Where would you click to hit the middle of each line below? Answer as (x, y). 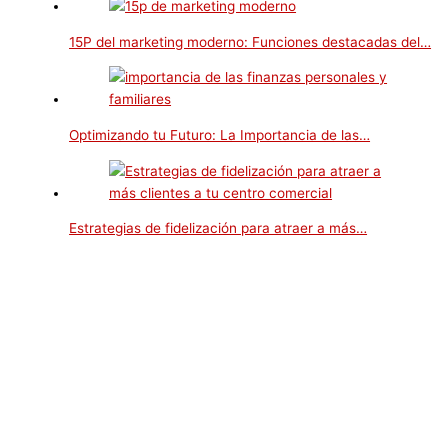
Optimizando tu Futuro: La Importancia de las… (220, 135)
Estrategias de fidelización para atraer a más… (218, 228)
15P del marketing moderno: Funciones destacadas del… (250, 41)
